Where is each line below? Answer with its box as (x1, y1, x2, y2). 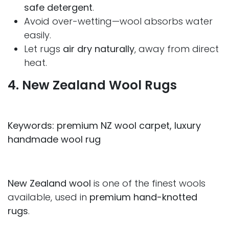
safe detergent (24, 1, 93, 14)
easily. (24, 29, 51, 42)
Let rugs (24, 42, 63, 56)
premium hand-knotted (89, 191, 197, 204)
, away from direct (134, 42, 219, 56)
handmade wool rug (8, 133, 101, 146)
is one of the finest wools (91, 177, 205, 190)
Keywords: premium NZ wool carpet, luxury (8, 119, 201, 132)
